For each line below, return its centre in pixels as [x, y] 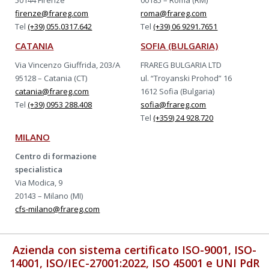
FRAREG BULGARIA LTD [181, 65]
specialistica [39, 170]
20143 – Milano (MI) [49, 196]
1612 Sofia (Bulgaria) [178, 92]
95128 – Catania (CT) [51, 78]
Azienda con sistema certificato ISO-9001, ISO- [134, 250]
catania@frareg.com [52, 92]
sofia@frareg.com [174, 105]
